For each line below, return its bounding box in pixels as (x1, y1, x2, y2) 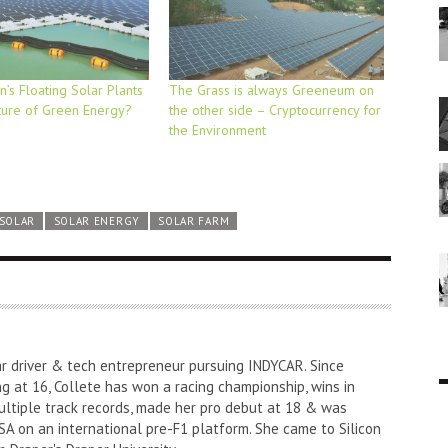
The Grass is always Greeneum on (169, 80, 375, 99)
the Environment (169, 120, 267, 139)
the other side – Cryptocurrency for (169, 100, 382, 119)
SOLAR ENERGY (53, 213, 140, 228)
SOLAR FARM (158, 213, 230, 228)
